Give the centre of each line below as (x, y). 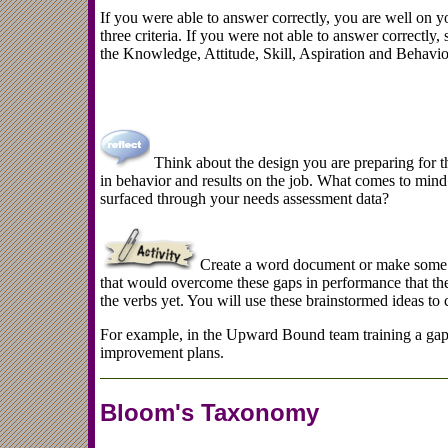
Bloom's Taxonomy (209, 412)
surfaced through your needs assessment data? (244, 198)
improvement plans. (162, 352)
